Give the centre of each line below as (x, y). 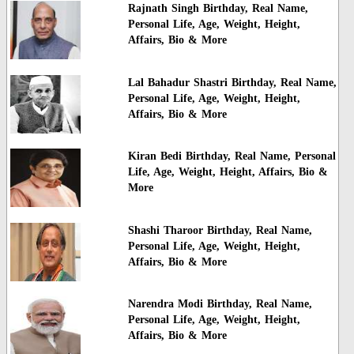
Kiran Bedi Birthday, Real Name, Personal (232, 156)
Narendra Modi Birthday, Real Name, (220, 303)
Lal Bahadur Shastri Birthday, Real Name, (232, 82)
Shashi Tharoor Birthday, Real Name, (220, 230)
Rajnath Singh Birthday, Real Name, (218, 9)
